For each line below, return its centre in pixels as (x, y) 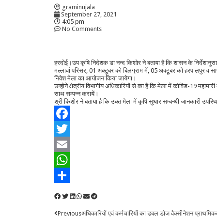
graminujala (78, 7)
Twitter (64, 144)
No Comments (82, 29)
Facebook (68, 129)
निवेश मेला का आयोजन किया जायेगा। (95, 78)
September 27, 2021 (89, 14)
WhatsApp (69, 175)
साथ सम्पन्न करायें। (77, 94)
